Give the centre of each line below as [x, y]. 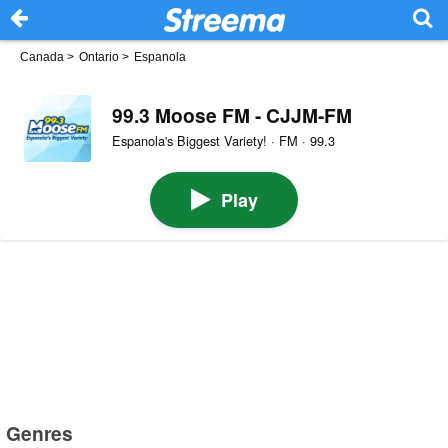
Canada [42, 57]
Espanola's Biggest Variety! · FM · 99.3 [223, 141]
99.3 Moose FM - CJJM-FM [231, 114]
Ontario [99, 57]
